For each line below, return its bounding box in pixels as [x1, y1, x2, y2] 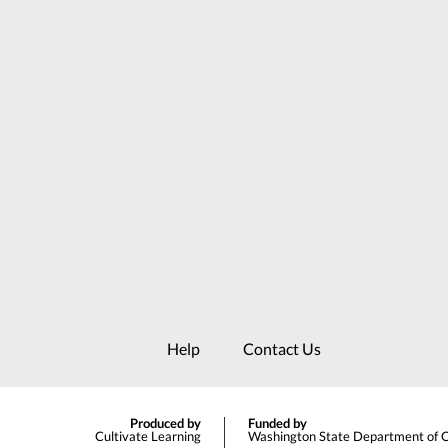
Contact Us [243, 339, 321, 359]
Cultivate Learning [94, 428, 201, 445]
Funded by [247, 415, 307, 432]
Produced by [129, 415, 201, 432]
